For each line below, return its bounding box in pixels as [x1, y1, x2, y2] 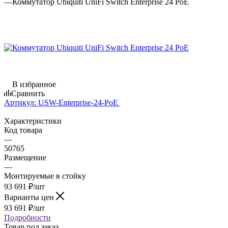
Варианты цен [4, 192, 56, 202]
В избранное [12, 79, 56, 89]
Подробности [4, 213, 51, 222]
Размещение [4, 153, 46, 162]
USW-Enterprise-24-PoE [38, 98, 118, 107]
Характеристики [4, 116, 62, 125]
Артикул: [4, 98, 36, 107]
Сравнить [11, 89, 45, 98]
